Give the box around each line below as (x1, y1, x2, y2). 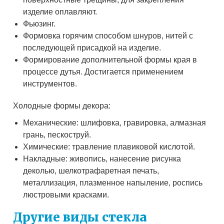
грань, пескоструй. (23, 130, 91, 139)
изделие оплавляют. (23, 7, 97, 16)
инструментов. (23, 79, 77, 88)
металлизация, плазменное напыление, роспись (23, 178, 203, 187)
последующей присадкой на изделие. (23, 43, 161, 52)
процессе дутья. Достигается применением (23, 67, 184, 76)
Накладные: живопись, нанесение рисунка (23, 154, 181, 163)
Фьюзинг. (23, 19, 56, 28)
